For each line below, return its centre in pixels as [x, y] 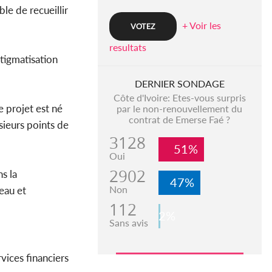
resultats [127, 47]
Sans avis [128, 223]
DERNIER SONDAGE [179, 84]
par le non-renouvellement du [180, 109]
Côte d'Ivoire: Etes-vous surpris [179, 98]
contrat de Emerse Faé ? [180, 120]
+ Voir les [201, 25]
